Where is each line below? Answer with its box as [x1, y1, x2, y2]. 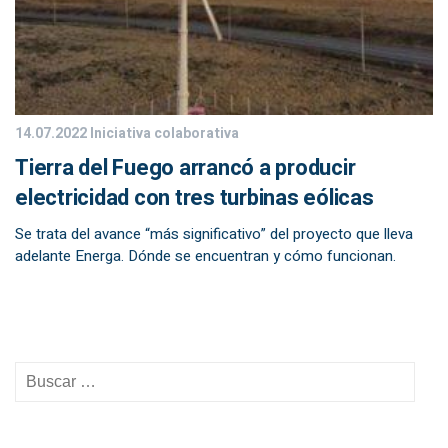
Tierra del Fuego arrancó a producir [15, 152, 356, 184]
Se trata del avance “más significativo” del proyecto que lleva [15, 223, 413, 245]
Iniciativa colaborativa [87, 123, 239, 144]
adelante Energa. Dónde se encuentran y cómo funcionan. [15, 245, 396, 267]
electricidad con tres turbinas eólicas [15, 182, 374, 214]
